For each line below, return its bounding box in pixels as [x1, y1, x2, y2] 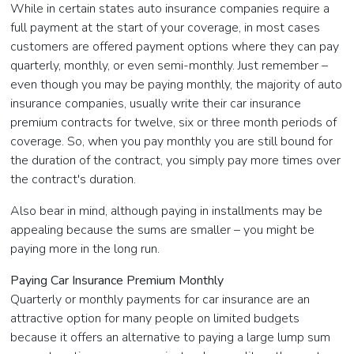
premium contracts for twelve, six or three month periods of [10, 114, 337, 132]
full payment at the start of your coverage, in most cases [10, 19, 321, 37]
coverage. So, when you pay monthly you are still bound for [10, 133, 333, 151]
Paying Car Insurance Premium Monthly [10, 272, 224, 290]
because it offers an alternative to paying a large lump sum [10, 329, 331, 347]
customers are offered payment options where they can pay [10, 38, 340, 56]
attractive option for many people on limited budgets [10, 310, 300, 328]
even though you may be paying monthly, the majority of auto [10, 76, 343, 94]
